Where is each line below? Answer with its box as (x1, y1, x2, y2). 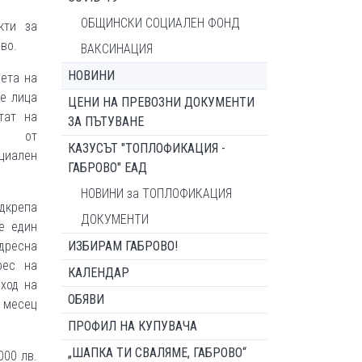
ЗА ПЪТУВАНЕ (68, 114, 144, 129)
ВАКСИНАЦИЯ (81, 41, 153, 57)
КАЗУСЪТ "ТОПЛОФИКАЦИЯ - (68, 141, 225, 156)
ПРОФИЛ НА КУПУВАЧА (68, 318, 197, 334)
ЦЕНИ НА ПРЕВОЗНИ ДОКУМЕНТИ (68, 95, 255, 110)
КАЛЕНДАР (68, 265, 129, 280)
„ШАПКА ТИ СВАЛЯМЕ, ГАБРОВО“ (68, 345, 246, 360)
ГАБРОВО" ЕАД (68, 160, 147, 175)
